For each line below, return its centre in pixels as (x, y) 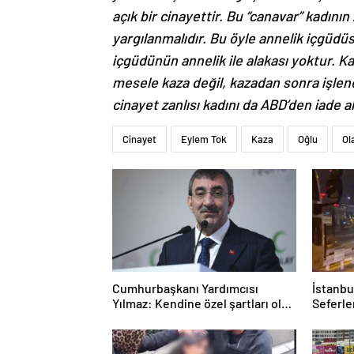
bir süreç (137, 318)
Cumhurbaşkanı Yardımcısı (185, 288)
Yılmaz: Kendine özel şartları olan (203, 303)
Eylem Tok (204, 139)
